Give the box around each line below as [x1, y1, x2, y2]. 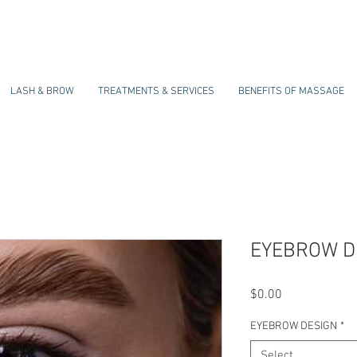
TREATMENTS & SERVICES [98, 85, 214, 98]
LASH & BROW [10, 85, 74, 98]
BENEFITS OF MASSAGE [238, 85, 344, 98]
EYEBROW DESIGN [250, 319, 337, 333]
